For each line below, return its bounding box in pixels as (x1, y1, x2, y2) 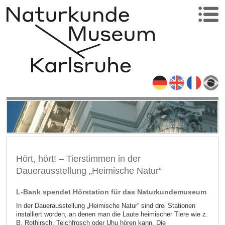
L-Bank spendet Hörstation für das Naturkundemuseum (16, 188, 206, 196)
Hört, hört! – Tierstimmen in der (16, 153, 141, 164)
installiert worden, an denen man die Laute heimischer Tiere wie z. (16, 210, 208, 218)
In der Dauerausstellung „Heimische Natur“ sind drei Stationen (16, 202, 195, 210)
